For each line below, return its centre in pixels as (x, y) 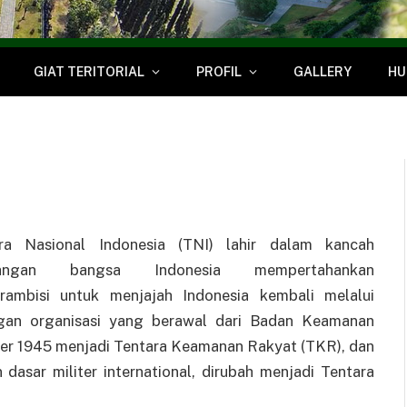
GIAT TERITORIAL (89, 72)
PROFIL (219, 72)
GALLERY (323, 72)
